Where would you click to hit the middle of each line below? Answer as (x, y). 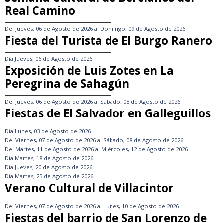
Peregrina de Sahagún (67, 84)
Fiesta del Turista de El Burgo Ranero (109, 41)
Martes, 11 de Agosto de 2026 (55, 149)
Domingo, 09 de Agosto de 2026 (143, 29)
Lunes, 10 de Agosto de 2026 (141, 206)
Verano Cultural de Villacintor (89, 188)
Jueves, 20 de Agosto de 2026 (54, 167)
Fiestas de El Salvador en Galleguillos (108, 113)
